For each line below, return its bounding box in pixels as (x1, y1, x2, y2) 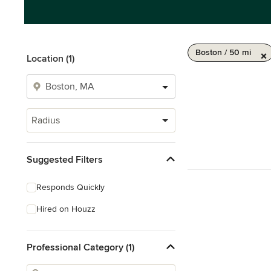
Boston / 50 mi (195, 47, 251, 57)
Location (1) (27, 53, 74, 65)
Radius (31, 114, 60, 126)
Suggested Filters (27, 153, 103, 166)
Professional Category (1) (27, 241, 134, 253)
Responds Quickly (36, 182, 105, 192)
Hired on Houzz (36, 204, 96, 214)
